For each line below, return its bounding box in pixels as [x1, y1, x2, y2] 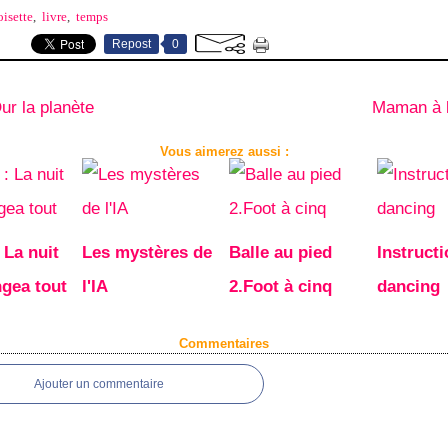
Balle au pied [229, 243, 332, 262]
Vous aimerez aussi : [159, 144, 289, 159]
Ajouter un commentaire [34, 377, 164, 391]
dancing [376, 277, 440, 296]
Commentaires [179, 336, 269, 351]
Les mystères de [81, 243, 212, 262]
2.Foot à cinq [229, 277, 332, 296]
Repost [112, 37, 151, 51]
